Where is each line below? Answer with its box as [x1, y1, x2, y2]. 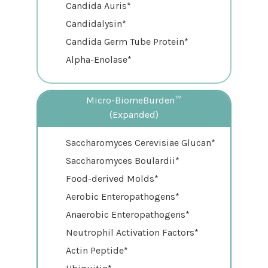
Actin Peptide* [65, 245, 128, 257]
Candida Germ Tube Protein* [65, 36, 188, 48]
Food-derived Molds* [65, 173, 159, 185]
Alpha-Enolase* [65, 54, 132, 66]
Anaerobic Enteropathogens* [65, 209, 190, 221]
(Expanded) [109, 109, 159, 121]
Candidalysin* [65, 18, 126, 30]
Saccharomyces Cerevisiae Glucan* [65, 137, 215, 149]
